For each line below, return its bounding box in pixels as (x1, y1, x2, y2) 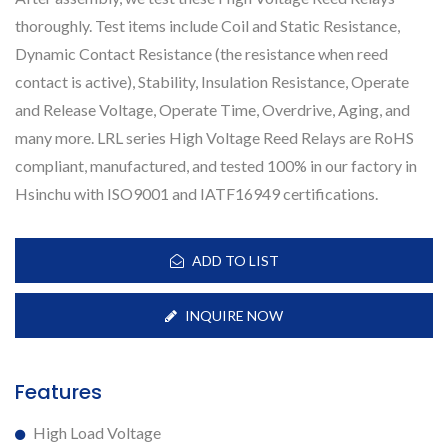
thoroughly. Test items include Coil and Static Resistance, (15, 16, 400, 35)
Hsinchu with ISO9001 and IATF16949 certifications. (15, 184, 378, 203)
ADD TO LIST (191, 252, 279, 269)
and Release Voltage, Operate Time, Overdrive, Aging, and (15, 100, 410, 119)
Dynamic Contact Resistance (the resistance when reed (15, 44, 388, 63)
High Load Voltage (33, 423, 161, 442)
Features (15, 378, 102, 406)
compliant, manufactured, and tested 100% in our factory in (15, 156, 417, 175)
